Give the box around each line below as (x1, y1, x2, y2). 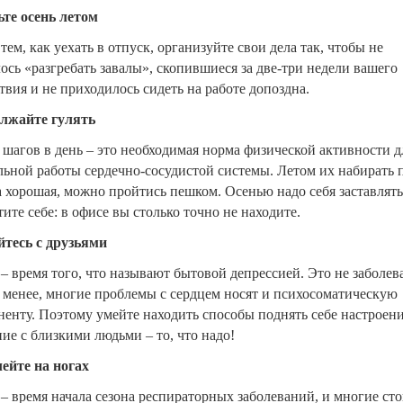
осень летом (16, 9, 98, 24)
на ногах (30, 358, 89, 373)
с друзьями (31, 235, 107, 250)
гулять (50, 112, 95, 127)
